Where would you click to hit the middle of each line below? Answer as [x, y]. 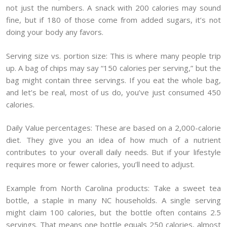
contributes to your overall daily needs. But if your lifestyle [113, 152]
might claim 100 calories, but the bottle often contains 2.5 [113, 212]
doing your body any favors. [55, 32]
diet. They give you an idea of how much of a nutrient [113, 140]
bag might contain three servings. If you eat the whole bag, [113, 80]
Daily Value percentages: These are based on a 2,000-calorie [113, 128]
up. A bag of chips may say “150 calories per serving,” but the [113, 68]
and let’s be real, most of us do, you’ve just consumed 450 [113, 92]
